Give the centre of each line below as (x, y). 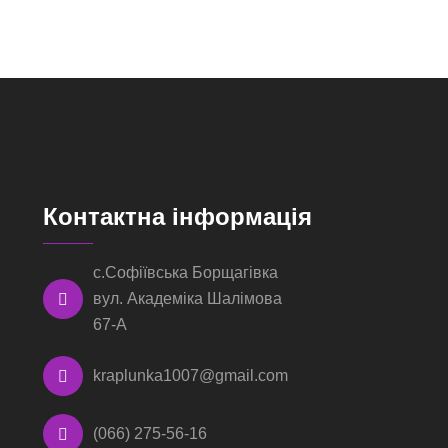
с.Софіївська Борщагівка (186, 272)
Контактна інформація (178, 216)
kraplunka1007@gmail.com (191, 375)
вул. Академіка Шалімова (188, 298)
